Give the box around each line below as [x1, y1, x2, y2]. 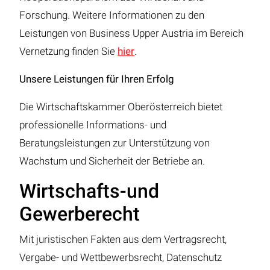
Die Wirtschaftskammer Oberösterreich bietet [19, 101, 222, 113]
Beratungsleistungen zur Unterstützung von [19, 137, 210, 149]
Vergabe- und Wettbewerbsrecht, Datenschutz [19, 251, 222, 264]
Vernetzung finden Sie [19, 45, 118, 58]
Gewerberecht [19, 202, 140, 226]
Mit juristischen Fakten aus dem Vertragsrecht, [19, 233, 227, 246]
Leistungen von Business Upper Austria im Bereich [19, 27, 243, 40]
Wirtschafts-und [19, 180, 159, 203]
